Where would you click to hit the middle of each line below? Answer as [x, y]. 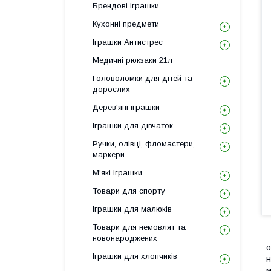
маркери [109, 155]
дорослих [111, 89]
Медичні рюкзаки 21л [132, 60]
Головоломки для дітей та [142, 78]
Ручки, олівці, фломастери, [144, 144]
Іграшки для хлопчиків [135, 256]
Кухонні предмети [126, 24]
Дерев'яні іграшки [126, 107]
